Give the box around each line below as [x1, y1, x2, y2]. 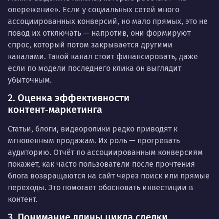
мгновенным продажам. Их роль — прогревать [8, 135, 180, 145]
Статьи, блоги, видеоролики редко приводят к [8, 124, 177, 133]
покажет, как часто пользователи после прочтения [8, 159, 195, 169]
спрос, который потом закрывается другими [8, 40, 173, 49]
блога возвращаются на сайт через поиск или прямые [8, 171, 210, 180]
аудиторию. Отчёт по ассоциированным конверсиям [8, 147, 203, 157]
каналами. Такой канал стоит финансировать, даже [8, 51, 198, 61]
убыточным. [8, 75, 52, 85]
